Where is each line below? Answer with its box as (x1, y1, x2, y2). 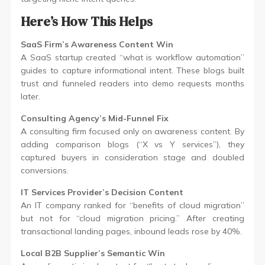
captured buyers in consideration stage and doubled (21, 151, 244, 163)
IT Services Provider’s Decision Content (21, 186, 184, 198)
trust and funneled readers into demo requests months (21, 77, 244, 89)
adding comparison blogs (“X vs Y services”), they (21, 138, 244, 150)
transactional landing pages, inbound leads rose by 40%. (21, 225, 243, 237)
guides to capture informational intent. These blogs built (21, 64, 244, 76)
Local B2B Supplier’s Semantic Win (21, 247, 166, 258)
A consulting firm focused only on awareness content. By (21, 125, 244, 137)
